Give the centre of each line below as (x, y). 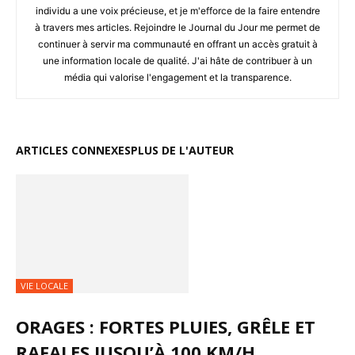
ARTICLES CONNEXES (73, 150)
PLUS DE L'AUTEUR (182, 150)
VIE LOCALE (44, 285)
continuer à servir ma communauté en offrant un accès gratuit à (177, 44)
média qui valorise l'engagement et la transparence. (177, 77)
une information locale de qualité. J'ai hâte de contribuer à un (177, 60)
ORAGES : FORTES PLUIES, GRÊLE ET (166, 326)
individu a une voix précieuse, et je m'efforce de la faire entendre (177, 10)
